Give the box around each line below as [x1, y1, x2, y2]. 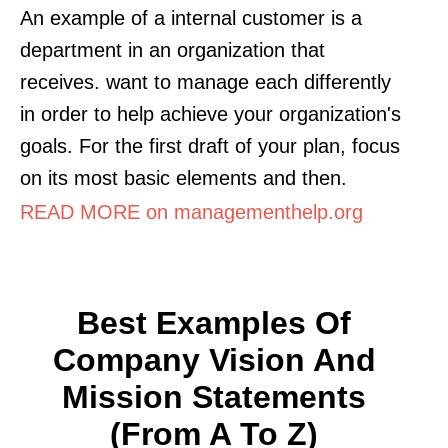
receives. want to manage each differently [20, 70, 391, 93]
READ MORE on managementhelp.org [20, 200, 363, 223]
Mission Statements [62, 378, 366, 415]
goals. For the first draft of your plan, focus [20, 134, 400, 157]
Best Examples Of [77, 304, 351, 341]
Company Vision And [52, 341, 376, 378]
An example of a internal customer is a [20, 6, 362, 29]
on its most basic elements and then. [20, 166, 347, 189]
